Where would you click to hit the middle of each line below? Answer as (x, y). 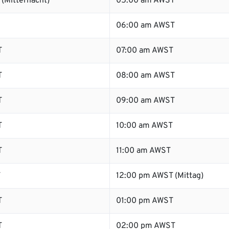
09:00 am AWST (145, 101)
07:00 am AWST (145, 51)
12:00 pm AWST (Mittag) (160, 176)
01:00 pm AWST (145, 201)
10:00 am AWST (144, 126)
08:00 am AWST (145, 76)
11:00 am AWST (143, 151)
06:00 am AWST (145, 26)
